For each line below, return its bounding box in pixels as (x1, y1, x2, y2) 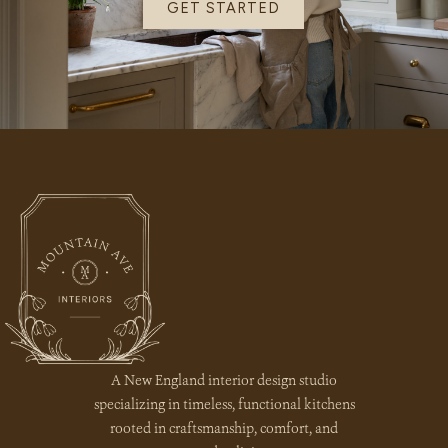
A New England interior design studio (111, 371, 337, 391)
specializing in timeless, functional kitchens (93, 395, 355, 415)
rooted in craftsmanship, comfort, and (110, 419, 338, 439)
